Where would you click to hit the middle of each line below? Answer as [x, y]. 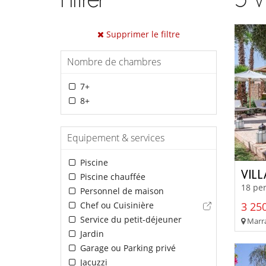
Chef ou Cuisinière [115, 205]
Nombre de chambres [114, 61]
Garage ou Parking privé [126, 248]
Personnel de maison [121, 191]
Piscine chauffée [111, 176]
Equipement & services [116, 137]
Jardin [91, 233]
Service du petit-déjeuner [129, 219]
